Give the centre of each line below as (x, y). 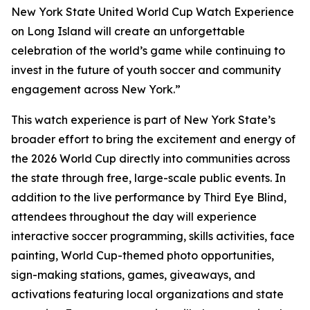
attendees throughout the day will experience (134, 217)
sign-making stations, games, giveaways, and (133, 275)
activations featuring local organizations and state (147, 294)
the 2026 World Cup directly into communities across (151, 158)
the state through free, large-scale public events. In (148, 178)
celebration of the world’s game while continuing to (148, 51)
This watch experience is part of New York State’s (143, 120)
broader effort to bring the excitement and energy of (153, 139)
